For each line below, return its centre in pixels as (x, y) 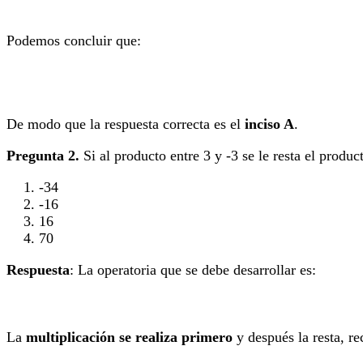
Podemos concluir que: (74, 40)
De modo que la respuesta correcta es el (126, 124)
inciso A (269, 124)
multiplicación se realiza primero (129, 337)
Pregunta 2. (43, 155)
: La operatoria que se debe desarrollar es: (193, 269)
